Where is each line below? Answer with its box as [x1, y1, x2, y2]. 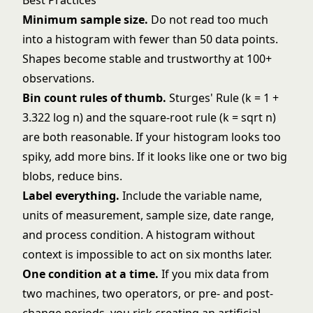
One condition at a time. [22, 266, 159, 282]
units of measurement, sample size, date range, [22, 208, 274, 223]
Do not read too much [148, 12, 268, 27]
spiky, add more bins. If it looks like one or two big [22, 149, 287, 164]
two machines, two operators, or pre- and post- [22, 286, 273, 301]
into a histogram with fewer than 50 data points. [22, 31, 278, 47]
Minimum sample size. [22, 12, 148, 27]
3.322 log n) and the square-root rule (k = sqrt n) [22, 110, 276, 125]
